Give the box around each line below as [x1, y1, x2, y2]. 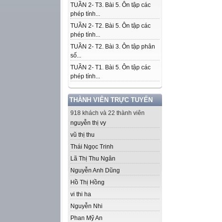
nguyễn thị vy [70, 119, 106, 126]
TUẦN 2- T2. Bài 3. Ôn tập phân [70, 43, 155, 50]
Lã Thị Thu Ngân [70, 155, 115, 162]
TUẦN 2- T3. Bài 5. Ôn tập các [70, 1, 151, 8]
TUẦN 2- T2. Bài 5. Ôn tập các [70, 22, 151, 29]
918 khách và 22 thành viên [70, 110, 145, 116]
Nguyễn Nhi [70, 203, 103, 210]
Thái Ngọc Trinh [70, 143, 113, 150]
